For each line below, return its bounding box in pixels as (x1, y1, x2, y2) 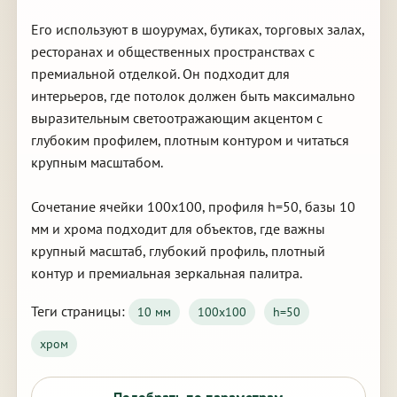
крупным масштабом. (30, 153, 163, 171)
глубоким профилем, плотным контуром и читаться (30, 131, 349, 149)
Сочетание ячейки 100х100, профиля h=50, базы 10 (30, 198, 355, 215)
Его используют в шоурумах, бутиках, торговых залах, (30, 20, 364, 38)
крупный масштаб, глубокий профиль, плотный (30, 242, 325, 260)
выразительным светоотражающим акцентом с (30, 109, 323, 127)
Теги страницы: (30, 302, 128, 320)
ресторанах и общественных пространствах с (30, 43, 315, 60)
